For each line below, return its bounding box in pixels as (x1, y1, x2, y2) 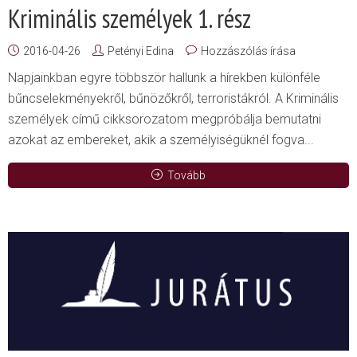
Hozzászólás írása (201, 45, 296, 58)
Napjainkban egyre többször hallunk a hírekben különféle (8, 70, 320, 86)
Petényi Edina (108, 45, 174, 58)
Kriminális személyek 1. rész (8, 2, 251, 36)
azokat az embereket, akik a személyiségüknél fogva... (8, 132, 314, 148)
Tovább (167, 169, 206, 182)
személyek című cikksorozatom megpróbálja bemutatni (8, 112, 321, 127)
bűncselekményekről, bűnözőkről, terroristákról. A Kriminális (8, 91, 339, 107)
